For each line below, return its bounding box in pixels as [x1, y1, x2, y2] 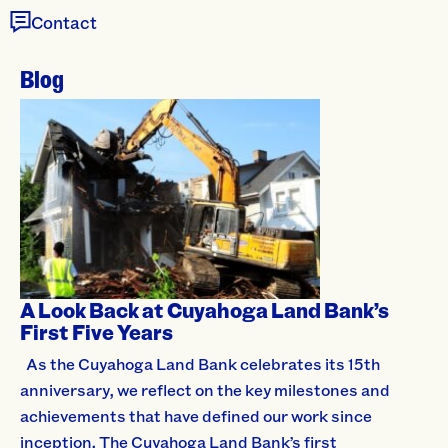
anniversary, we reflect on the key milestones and [20, 379, 390, 400]
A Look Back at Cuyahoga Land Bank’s [20, 297, 389, 323]
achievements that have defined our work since [20, 405, 372, 426]
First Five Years [20, 319, 173, 345]
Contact [31, 10, 97, 33]
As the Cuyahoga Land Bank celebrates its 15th [20, 353, 380, 374]
